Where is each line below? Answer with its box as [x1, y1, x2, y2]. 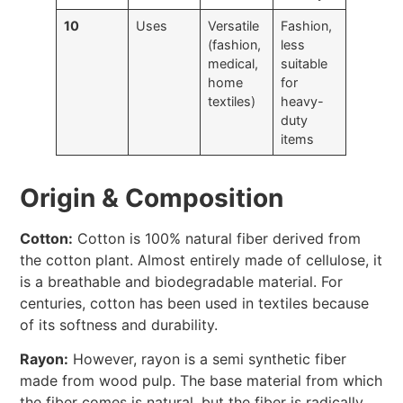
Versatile [207, 18, 259, 34]
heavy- [280, 94, 324, 110]
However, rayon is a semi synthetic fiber [68, 350, 347, 369]
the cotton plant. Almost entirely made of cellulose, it [20, 251, 383, 270]
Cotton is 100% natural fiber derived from [73, 229, 362, 248]
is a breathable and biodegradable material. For [20, 273, 344, 291]
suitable [280, 56, 327, 72]
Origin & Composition [20, 183, 284, 214]
